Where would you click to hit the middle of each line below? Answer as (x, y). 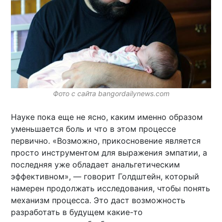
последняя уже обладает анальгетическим (96, 165)
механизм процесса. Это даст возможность (98, 200)
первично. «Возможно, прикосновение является (106, 141)
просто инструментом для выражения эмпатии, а (109, 153)
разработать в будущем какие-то (77, 212)
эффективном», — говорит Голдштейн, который (105, 177)
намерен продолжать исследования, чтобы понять (111, 189)
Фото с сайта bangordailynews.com (111, 94)
